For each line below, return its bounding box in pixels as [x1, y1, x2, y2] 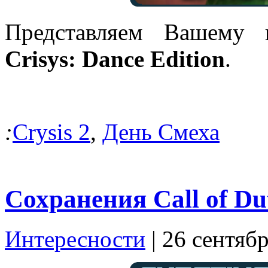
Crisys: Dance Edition [5, 46, 225, 72]
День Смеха [102, 119, 220, 145]
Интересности [5, 226, 145, 252]
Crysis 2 [13, 119, 90, 145]
